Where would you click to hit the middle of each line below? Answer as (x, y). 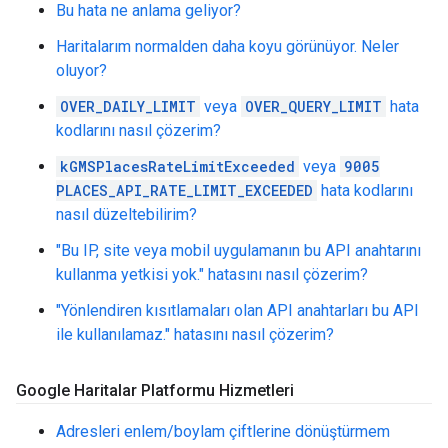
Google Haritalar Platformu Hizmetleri (155, 390)
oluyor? (81, 70)
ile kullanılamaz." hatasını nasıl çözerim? (195, 334)
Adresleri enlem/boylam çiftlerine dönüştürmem (223, 431)
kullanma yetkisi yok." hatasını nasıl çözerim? (212, 274)
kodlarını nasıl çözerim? (138, 130)
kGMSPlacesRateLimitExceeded (177, 166)
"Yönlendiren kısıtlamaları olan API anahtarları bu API (237, 310)
